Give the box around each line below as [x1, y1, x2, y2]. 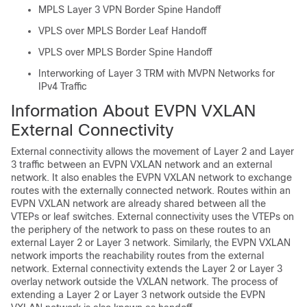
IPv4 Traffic [38, 81, 87, 92]
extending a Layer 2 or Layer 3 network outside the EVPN [11, 289, 265, 300]
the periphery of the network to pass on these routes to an [11, 224, 271, 235]
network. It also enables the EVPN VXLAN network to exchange [11, 172, 292, 183]
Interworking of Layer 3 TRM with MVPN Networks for [38, 68, 275, 79]
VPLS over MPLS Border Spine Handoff [38, 47, 212, 58]
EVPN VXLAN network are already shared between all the [11, 198, 266, 209]
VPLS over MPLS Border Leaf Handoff [38, 25, 207, 36]
